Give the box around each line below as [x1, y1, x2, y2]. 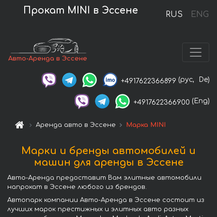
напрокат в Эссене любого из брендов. [7, 184, 147, 191]
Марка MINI [126, 122, 166, 129]
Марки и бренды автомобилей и [21, 145, 196, 157]
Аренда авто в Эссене [36, 122, 116, 129]
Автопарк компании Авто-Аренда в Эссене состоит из [7, 197, 204, 204]
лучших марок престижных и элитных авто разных [7, 206, 188, 213]
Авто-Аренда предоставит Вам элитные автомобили [7, 174, 201, 182]
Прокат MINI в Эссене [23, 5, 139, 15]
